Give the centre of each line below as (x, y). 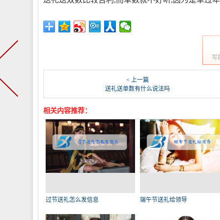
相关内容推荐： (67, 111)
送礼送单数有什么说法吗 (137, 89)
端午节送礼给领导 (164, 200)
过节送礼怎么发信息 (72, 200)
